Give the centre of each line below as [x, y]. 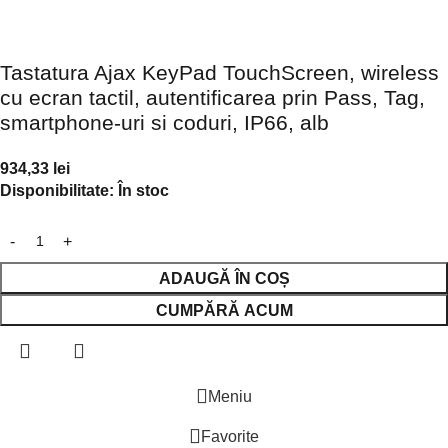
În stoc [141, 190]
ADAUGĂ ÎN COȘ [224, 278]
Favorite [230, 436]
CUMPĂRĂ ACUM [224, 310]
